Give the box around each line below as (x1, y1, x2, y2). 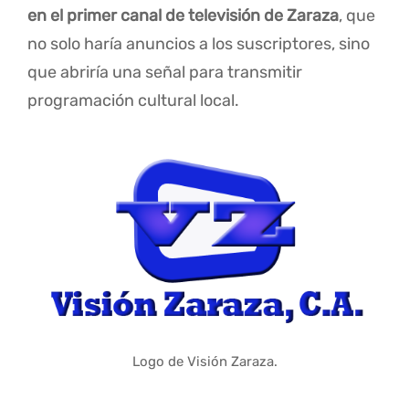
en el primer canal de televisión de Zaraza (27, 5, 339, 26)
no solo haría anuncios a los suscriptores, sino (27, 34, 370, 55)
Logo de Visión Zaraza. (131, 353, 278, 371)
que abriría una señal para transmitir (27, 62, 302, 83)
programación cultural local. (27, 90, 239, 111)
